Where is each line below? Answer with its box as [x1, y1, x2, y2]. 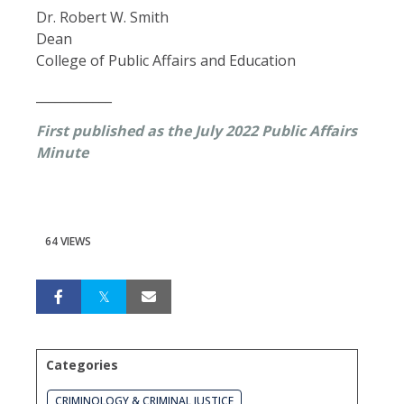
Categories [46, 355, 118, 373]
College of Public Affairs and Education [36, 50, 299, 70]
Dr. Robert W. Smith [36, 6, 169, 27]
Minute [36, 142, 88, 162]
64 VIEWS [45, 233, 91, 249]
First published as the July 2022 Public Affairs [36, 120, 357, 141]
